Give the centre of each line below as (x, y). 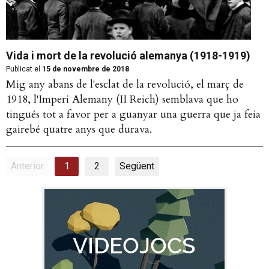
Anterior (27, 166)
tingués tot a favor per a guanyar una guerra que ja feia (133, 115)
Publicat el (23, 69)
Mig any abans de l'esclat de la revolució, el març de (125, 85)
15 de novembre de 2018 (85, 69)
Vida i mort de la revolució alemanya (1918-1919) (128, 56)
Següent (137, 166)
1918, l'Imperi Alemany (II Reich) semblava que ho (122, 100)
